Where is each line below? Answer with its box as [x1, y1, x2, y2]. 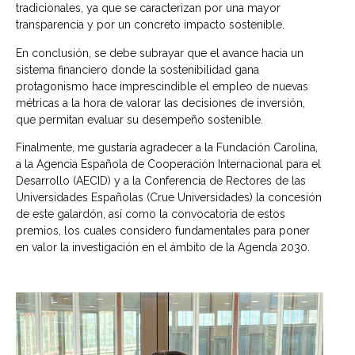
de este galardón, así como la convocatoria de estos [16, 207, 285, 220]
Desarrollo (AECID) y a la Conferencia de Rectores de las [16, 174, 306, 187]
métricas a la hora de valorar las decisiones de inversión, [16, 96, 305, 109]
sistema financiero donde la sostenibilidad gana [16, 63, 259, 76]
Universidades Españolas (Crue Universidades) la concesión [16, 190, 322, 204]
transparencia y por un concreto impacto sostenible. [16, 18, 284, 32]
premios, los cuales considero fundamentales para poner [16, 223, 310, 237]
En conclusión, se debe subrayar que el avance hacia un [16, 46, 303, 59]
